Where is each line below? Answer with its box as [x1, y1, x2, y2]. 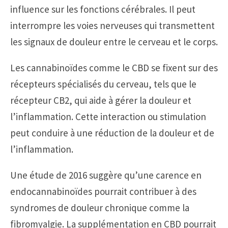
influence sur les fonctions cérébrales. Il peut [10, 3, 195, 16]
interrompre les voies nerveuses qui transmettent [10, 19, 215, 32]
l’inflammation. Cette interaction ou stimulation [10, 110, 206, 123]
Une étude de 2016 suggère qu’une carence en [10, 169, 202, 182]
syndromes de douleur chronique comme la [10, 202, 189, 214]
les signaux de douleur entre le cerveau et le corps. [10, 36, 218, 48]
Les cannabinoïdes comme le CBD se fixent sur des [10, 62, 218, 74]
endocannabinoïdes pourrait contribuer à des [10, 185, 196, 198]
